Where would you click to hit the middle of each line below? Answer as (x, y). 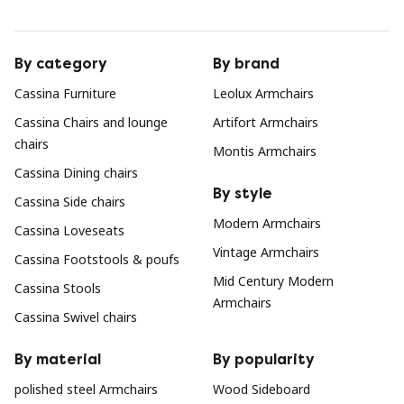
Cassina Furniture (65, 93)
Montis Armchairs (265, 151)
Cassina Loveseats (69, 230)
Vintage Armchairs (266, 252)
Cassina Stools (58, 288)
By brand (246, 64)
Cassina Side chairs (70, 202)
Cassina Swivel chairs (76, 317)
